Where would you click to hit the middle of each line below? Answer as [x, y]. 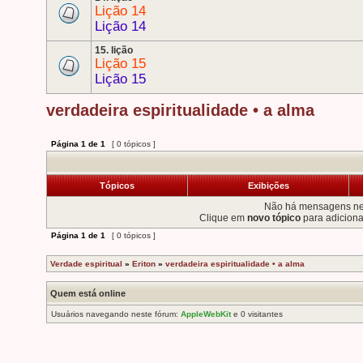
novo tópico [274, 218]
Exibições [268, 186]
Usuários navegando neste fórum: [116, 314]
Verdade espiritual [86, 264]
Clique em [223, 218]
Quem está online [88, 293]
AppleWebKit [206, 314]
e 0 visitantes [257, 314]
